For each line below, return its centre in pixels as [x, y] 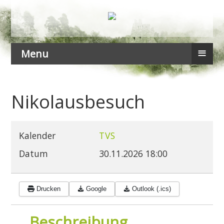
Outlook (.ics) [152, 189]
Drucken [48, 189]
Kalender [37, 135]
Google [96, 189]
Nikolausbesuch [78, 101]
